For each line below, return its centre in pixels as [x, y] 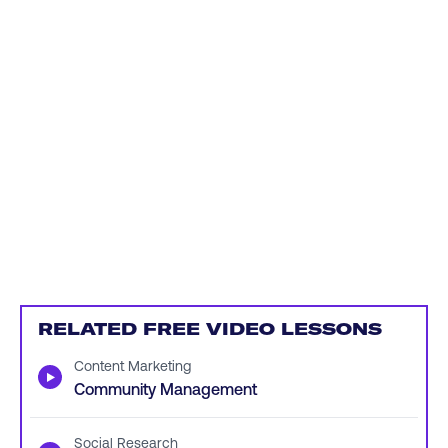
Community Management [165, 388]
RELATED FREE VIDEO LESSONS [210, 329]
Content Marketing [132, 365]
